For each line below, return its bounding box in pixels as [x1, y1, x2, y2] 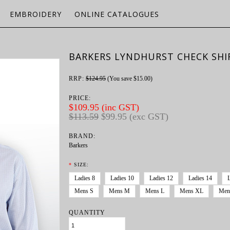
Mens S [74, 187, 93, 195]
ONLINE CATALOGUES [74, 9, 159, 19]
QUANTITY [69, 209, 105, 216]
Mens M [109, 187, 130, 195]
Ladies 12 [149, 175, 173, 182]
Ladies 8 [74, 175, 95, 182]
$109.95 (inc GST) [69, 102, 139, 112]
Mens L [145, 187, 164, 195]
